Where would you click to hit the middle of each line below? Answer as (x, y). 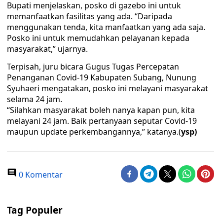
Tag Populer (35, 210)
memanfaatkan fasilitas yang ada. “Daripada (90, 16)
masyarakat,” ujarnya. (47, 49)
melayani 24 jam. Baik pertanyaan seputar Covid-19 (102, 121)
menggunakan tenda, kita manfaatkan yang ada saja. (106, 27)
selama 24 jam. (35, 99)
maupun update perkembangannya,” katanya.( (94, 132)
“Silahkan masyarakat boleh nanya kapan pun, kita (101, 110)
